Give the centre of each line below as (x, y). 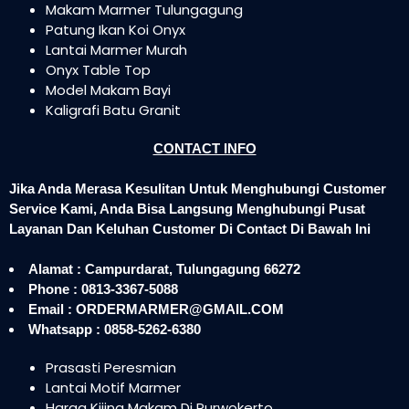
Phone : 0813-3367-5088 (103, 289)
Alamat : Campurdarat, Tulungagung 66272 (164, 269)
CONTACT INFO (204, 148)
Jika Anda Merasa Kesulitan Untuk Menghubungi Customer (198, 189)
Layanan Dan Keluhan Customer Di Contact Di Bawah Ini (190, 229)
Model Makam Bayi (108, 90)
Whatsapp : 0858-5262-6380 (115, 329)
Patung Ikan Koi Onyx (115, 30)
